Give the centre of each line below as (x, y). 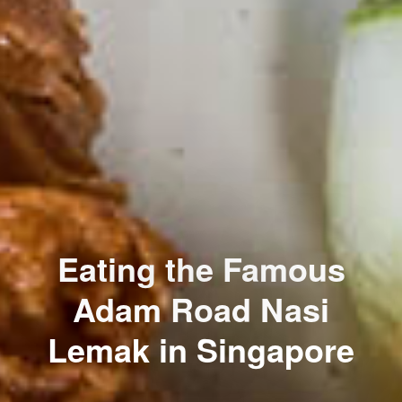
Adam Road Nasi (201, 309)
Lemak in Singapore (201, 349)
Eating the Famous (201, 268)
